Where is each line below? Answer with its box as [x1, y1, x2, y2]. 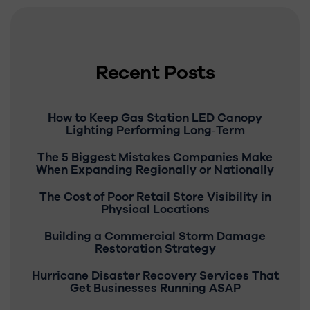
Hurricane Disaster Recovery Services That [31, 268, 279, 284]
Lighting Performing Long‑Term [65, 122, 245, 138]
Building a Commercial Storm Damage [44, 228, 266, 244]
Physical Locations [100, 201, 210, 217]
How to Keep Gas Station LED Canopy [48, 110, 262, 126]
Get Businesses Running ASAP [69, 280, 241, 296]
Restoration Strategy [94, 241, 216, 257]
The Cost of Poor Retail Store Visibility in [39, 189, 271, 205]
